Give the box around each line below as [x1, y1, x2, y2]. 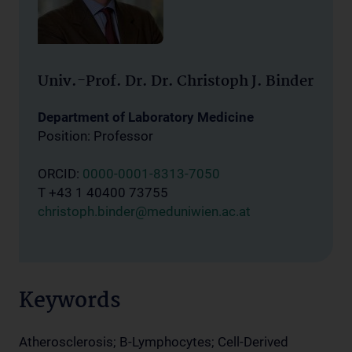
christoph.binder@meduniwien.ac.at [38, 203, 251, 219]
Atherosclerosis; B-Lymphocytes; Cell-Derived [19, 334, 288, 350]
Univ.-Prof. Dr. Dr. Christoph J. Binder [38, 70, 313, 93]
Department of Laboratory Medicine [38, 109, 254, 125]
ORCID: [38, 166, 82, 181]
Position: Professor [38, 128, 153, 144]
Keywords [19, 284, 121, 319]
